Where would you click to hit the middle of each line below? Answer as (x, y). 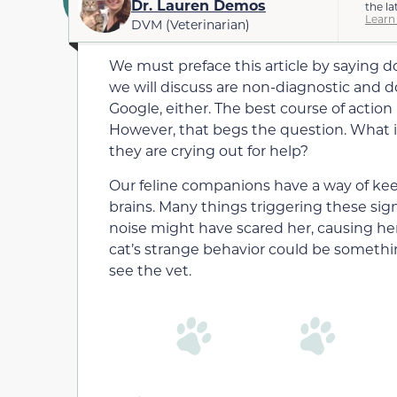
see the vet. (150, 269)
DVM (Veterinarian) (191, 24)
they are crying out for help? (209, 151)
